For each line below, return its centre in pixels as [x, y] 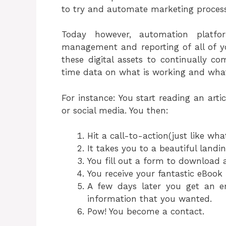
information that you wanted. [150, 199]
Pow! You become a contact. [146, 211]
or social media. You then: [115, 110]
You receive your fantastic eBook [155, 174]
